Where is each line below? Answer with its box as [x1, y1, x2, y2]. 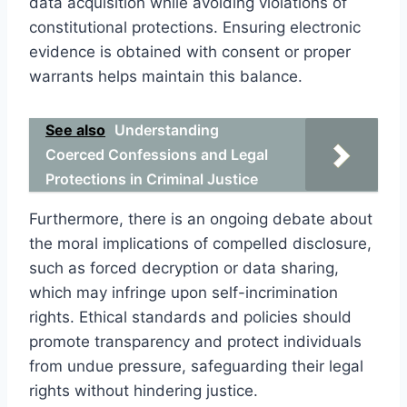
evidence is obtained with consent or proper [29, 42, 351, 61]
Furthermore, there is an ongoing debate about [29, 209, 372, 228]
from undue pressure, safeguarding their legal [29, 356, 363, 375]
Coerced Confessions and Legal [45, 144, 268, 164]
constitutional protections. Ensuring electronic [29, 17, 361, 36]
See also [45, 120, 105, 139]
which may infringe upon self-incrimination [29, 283, 338, 302]
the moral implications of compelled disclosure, [29, 233, 372, 253]
